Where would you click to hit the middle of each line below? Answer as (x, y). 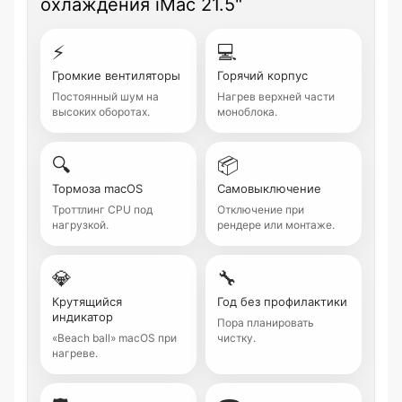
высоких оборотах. (101, 112)
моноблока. (247, 112)
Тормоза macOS (97, 188)
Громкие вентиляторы (116, 75)
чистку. (236, 338)
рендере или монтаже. (276, 225)
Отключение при (261, 210)
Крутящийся (87, 301)
